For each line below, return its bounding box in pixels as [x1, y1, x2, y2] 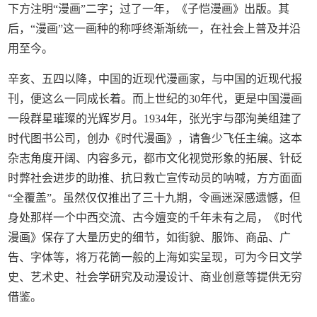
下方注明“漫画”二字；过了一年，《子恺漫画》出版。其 [8, 3, 290, 16]
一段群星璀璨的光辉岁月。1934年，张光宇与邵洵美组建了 [8, 113, 303, 125]
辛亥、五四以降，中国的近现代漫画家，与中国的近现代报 [8, 73, 303, 86]
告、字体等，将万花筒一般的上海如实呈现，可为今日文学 [8, 251, 303, 264]
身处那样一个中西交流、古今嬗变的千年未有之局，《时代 [8, 212, 303, 224]
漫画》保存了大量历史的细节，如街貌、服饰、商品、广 [8, 231, 292, 244]
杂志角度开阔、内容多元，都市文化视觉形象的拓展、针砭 [8, 152, 303, 165]
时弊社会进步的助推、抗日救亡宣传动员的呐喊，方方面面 [8, 172, 303, 185]
